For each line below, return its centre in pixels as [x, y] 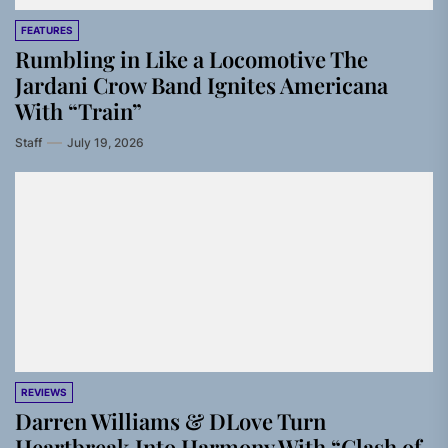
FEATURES [47, 30]
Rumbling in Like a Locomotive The [191, 59]
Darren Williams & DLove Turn [170, 421]
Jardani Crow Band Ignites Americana [201, 85]
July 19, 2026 [105, 142]
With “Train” [78, 111]
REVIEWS [44, 392]
